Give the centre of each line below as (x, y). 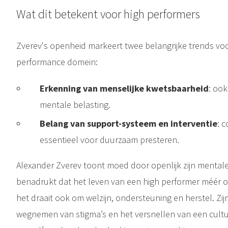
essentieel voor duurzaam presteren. (109, 139)
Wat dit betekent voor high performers (108, 14)
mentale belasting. (75, 104)
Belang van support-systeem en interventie (128, 123)
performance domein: (57, 62)
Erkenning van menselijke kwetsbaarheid (124, 88)
